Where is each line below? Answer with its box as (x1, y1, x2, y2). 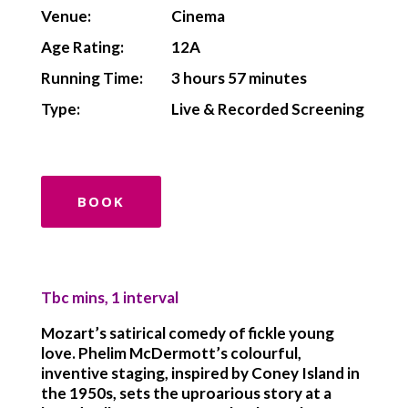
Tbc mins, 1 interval (40, 288, 178, 307)
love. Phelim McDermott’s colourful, (40, 343, 301, 362)
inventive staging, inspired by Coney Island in (40, 363, 360, 382)
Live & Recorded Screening (171, 99, 365, 118)
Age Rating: (40, 37, 124, 56)
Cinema (171, 6, 226, 25)
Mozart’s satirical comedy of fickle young (40, 323, 334, 342)
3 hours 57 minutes (171, 68, 308, 87)
